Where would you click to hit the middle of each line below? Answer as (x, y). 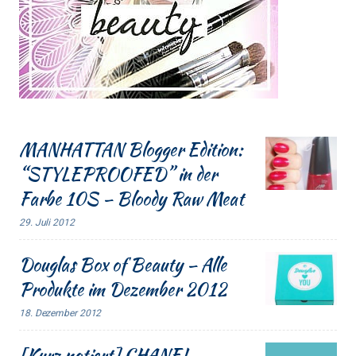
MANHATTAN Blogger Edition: (131, 149)
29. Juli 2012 (47, 222)
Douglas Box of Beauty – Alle (123, 264)
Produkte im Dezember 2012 (123, 289)
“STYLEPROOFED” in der (118, 174)
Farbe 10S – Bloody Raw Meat (132, 198)
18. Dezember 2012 (60, 313)
